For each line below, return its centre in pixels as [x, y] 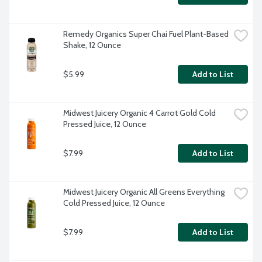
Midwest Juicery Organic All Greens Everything [144, 192]
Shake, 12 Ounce [92, 45]
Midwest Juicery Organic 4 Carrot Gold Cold [139, 113]
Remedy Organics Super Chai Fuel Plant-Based [146, 34]
